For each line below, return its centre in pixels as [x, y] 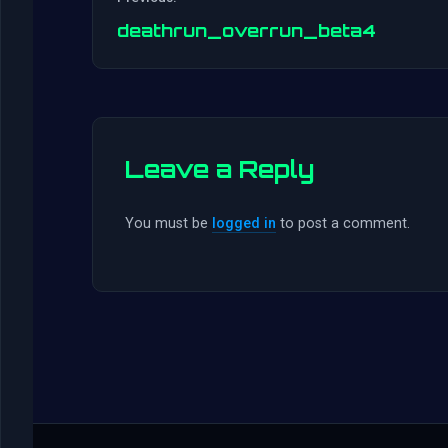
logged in [244, 224]
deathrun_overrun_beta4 [246, 30]
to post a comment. [343, 224]
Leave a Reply [219, 169]
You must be [168, 224]
